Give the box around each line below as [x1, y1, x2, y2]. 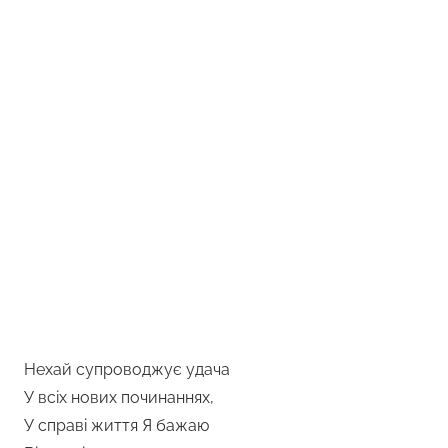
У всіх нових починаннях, [24, 387, 214, 407]
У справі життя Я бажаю [24, 415, 209, 435]
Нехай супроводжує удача [24, 359, 230, 379]
